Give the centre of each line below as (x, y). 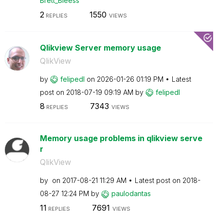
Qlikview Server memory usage (100, 47)
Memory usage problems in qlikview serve (121, 138)
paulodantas (131, 193)
